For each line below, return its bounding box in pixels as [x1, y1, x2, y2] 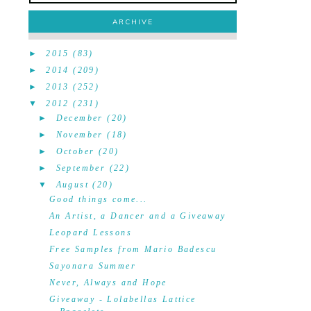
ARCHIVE [112, 17, 153, 26]
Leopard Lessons [49, 228, 132, 237]
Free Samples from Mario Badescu [49, 244, 217, 254]
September [56, 163, 106, 173]
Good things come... [49, 194, 148, 204]
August [56, 180, 90, 190]
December [56, 113, 103, 123]
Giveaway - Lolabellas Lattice [49, 294, 196, 304]
